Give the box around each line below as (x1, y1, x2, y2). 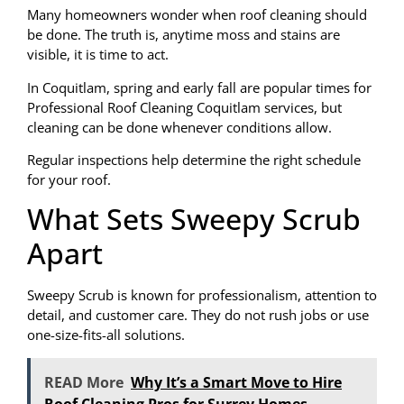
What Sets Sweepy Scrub (27, 199, 361, 239)
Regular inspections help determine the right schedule (27, 151, 361, 170)
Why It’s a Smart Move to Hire (131, 372, 342, 392)
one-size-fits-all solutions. (27, 326, 185, 344)
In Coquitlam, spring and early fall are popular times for (27, 78, 372, 96)
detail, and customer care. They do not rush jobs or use (27, 306, 369, 325)
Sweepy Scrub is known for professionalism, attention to (27, 286, 377, 305)
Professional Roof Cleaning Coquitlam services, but (27, 97, 342, 116)
